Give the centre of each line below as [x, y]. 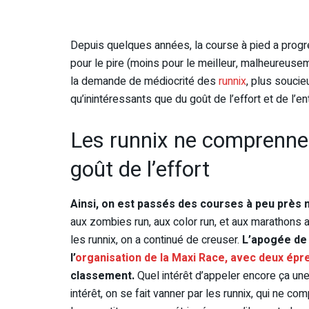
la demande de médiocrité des [144, 82]
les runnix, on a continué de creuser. [155, 240]
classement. [104, 276]
